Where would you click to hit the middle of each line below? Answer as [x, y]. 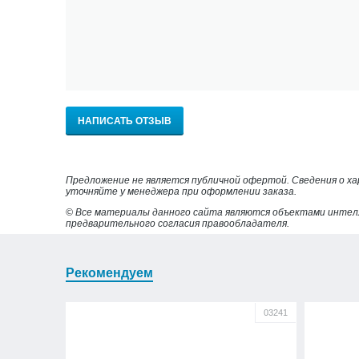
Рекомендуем [109, 272]
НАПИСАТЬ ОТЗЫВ [125, 121]
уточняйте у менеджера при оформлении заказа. [181, 191]
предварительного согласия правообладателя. [177, 223]
